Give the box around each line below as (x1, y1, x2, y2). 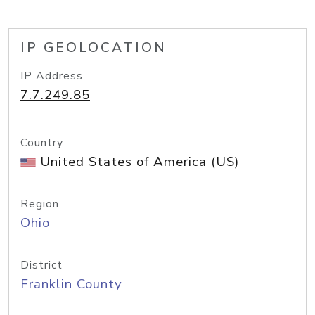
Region (20, 196, 59, 212)
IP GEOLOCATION (20, 39, 167, 57)
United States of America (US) (40, 153, 239, 171)
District (20, 257, 63, 273)
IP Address (20, 68, 83, 84)
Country (20, 135, 63, 150)
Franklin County (20, 275, 122, 293)
